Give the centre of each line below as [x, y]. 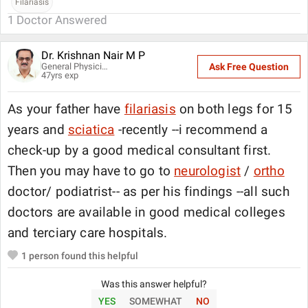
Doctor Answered [62, 20]
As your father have [66, 109]
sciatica [91, 130]
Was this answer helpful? [154, 284]
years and [38, 130]
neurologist [208, 171]
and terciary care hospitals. [89, 233]
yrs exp [65, 75]
